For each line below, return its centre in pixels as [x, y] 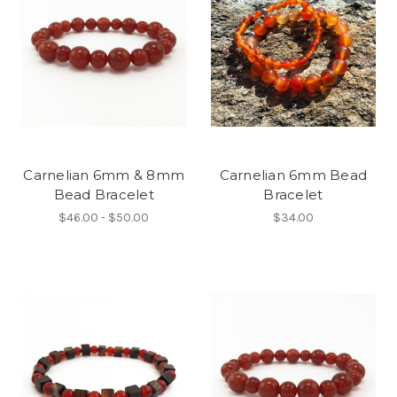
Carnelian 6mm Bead [293, 175]
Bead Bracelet [104, 195]
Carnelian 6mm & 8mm [104, 175]
